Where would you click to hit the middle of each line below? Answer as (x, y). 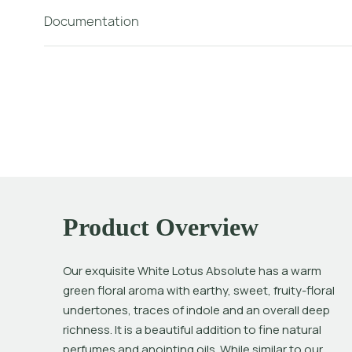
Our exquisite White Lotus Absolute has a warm (192, 271)
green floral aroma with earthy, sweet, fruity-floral (199, 291)
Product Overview (161, 227)
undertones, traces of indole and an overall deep (196, 310)
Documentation (92, 21)
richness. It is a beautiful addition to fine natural (192, 330)
